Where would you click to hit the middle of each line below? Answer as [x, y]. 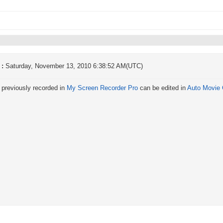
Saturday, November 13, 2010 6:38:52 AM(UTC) [74, 66]
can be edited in [163, 88]
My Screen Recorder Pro [102, 88]
